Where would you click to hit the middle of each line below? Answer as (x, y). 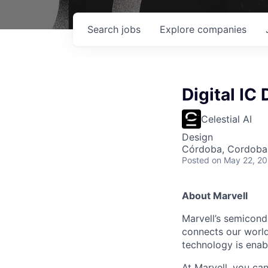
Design (197, 137)
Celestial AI (226, 119)
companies (222, 29)
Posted (196, 160)
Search (104, 29)
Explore (179, 29)
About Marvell (215, 196)
